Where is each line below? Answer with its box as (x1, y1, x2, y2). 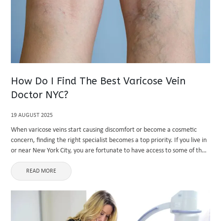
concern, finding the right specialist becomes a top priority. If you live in (11, 137, 207, 144)
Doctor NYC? (11, 89, 69, 101)
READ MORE (26, 168, 57, 174)
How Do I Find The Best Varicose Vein (11, 75, 186, 87)
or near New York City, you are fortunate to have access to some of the (11, 147, 206, 154)
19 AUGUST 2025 (11, 112, 53, 118)
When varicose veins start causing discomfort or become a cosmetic (11, 126, 197, 134)
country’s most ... (11, 157, 59, 165)
